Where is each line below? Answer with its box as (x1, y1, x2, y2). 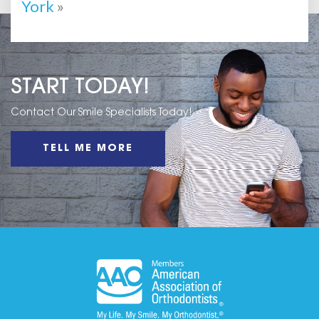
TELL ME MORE (43, 144, 133, 154)
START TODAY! (11, 78, 150, 99)
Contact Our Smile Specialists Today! (11, 108, 192, 118)
